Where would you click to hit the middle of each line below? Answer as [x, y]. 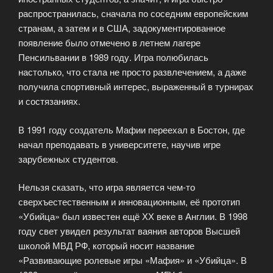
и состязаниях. [49, 101]
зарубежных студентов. [68, 158]
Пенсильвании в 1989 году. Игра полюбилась [113, 57]
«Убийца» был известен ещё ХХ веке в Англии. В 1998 [133, 216]
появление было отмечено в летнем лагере [109, 43]
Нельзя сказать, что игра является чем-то [107, 187]
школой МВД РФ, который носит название [106, 246]
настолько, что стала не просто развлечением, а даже [132, 72]
